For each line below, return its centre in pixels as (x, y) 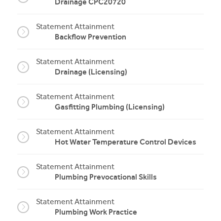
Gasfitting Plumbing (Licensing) (110, 107)
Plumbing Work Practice (96, 212)
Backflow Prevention (91, 37)
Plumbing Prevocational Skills (106, 177)
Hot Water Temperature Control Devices (126, 142)
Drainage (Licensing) (91, 72)
